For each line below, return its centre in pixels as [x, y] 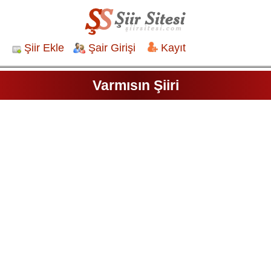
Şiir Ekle [44, 48]
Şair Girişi [112, 48]
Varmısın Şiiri [135, 85]
